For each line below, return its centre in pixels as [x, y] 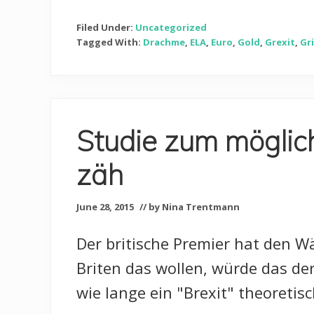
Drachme [164, 42]
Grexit [280, 42]
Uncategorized [171, 28]
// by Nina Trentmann [190, 207]
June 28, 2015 [105, 207]
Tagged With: [110, 42]
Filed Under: [106, 28]
